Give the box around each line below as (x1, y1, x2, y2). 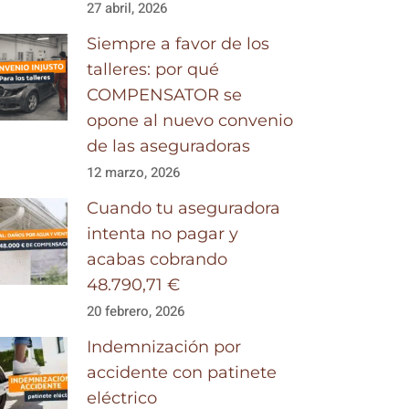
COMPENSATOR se (87, 85, 243, 105)
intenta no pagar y (87, 224, 239, 244)
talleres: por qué (87, 59, 220, 79)
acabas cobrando (87, 249, 228, 269)
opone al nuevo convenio (87, 110, 294, 131)
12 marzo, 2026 (87, 163, 181, 183)
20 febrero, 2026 (87, 301, 185, 321)
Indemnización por (87, 337, 242, 357)
